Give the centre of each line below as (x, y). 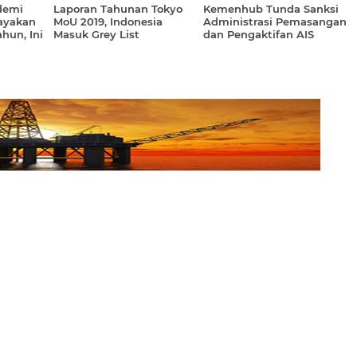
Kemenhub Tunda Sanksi (271, 9)
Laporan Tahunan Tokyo (118, 9)
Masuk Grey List (96, 34)
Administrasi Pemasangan (275, 22)
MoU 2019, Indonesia (108, 22)
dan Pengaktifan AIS (258, 34)
